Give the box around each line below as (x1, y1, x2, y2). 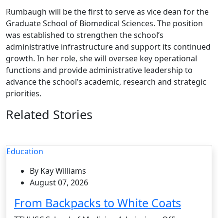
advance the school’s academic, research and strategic (6, 76, 206, 87)
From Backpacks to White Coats (14, 195, 181, 211)
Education (6, 145, 43, 157)
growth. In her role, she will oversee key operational (6, 53, 197, 64)
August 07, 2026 (30, 177, 88, 188)
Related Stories (6, 106, 92, 123)
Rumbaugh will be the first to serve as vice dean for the (6, 6, 209, 17)
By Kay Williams (30, 165, 86, 176)
